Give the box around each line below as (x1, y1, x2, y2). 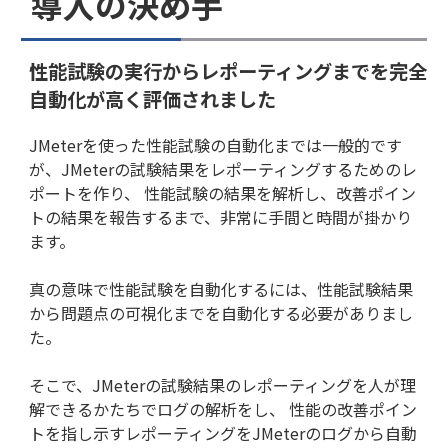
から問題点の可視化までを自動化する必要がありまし (29, 301, 413, 326)
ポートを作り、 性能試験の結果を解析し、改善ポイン (29, 181, 416, 206)
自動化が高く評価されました (29, 84, 276, 113)
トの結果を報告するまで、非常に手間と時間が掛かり (29, 205, 412, 230)
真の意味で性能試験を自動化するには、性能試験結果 (29, 277, 413, 302)
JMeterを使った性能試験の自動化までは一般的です (29, 133, 402, 158)
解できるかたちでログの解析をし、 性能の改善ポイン (29, 397, 417, 422)
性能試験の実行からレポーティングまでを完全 (29, 56, 427, 85)
